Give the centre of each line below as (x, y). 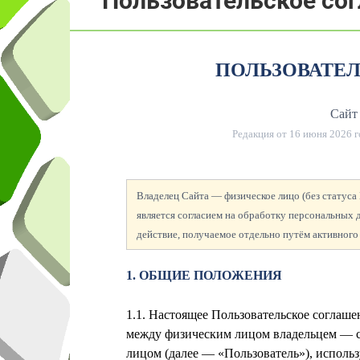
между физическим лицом (200, 334)
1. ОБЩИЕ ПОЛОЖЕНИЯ (204, 275)
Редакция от (260, 134)
